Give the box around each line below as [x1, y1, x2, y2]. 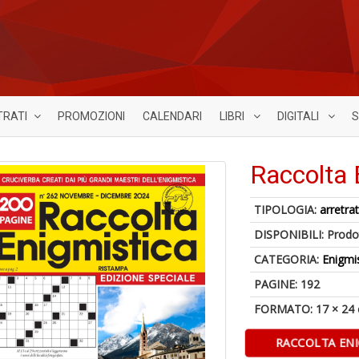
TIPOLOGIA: [254, 202, 321, 217]
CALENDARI [143, 110, 202, 123]
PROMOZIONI [58, 110, 125, 123]
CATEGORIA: [254, 252, 323, 267]
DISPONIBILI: [254, 227, 328, 242]
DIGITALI [277, 110, 321, 123]
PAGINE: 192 [254, 276, 321, 292]
